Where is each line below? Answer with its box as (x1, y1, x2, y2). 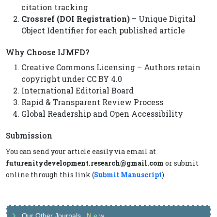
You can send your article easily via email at (6, 147, 156, 156)
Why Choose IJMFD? (6, 47, 89, 57)
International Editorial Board (21, 85, 134, 95)
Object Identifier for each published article (21, 25, 185, 35)
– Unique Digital (130, 14, 196, 24)
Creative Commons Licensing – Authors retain (21, 62, 201, 72)
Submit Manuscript (94, 170, 162, 179)
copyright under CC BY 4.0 (21, 74, 122, 84)
